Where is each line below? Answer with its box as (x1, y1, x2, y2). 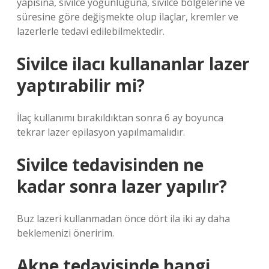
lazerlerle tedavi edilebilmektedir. (17, 25, 165, 38)
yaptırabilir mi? (17, 74, 145, 97)
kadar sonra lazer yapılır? (17, 175, 227, 198)
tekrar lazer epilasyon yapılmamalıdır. (17, 125, 185, 139)
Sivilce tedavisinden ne (17, 153, 204, 176)
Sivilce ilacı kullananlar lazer (17, 52, 250, 75)
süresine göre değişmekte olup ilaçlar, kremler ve (17, 10, 238, 23)
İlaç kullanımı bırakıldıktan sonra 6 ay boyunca (17, 111, 223, 124)
